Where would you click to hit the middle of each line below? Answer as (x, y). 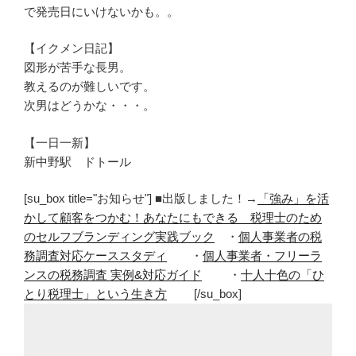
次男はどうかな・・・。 (89, 106)
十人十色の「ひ (282, 275)
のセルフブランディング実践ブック (119, 237)
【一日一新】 (60, 142)
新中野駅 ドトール (77, 161)
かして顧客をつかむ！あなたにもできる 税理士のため (173, 218)
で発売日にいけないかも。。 (101, 11)
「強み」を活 (293, 199)
